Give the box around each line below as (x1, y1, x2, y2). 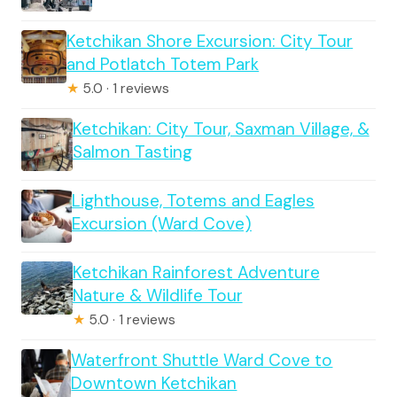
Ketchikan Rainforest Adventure (72, 261, 320, 284)
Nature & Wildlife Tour (72, 284, 243, 307)
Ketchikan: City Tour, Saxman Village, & (72, 117, 370, 140)
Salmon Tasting (72, 140, 192, 163)
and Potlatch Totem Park (66, 52, 260, 75)
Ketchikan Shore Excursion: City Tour (66, 29, 354, 52)
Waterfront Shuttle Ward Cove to (71, 348, 333, 371)
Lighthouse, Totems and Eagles (71, 189, 315, 212)
